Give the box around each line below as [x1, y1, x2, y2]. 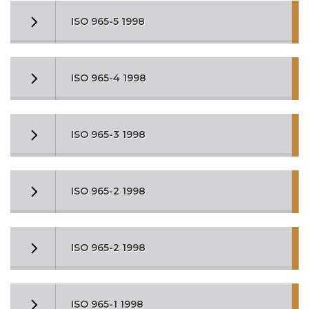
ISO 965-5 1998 [71, 15, 145, 28]
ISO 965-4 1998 [71, 72, 146, 84]
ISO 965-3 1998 [71, 128, 146, 141]
